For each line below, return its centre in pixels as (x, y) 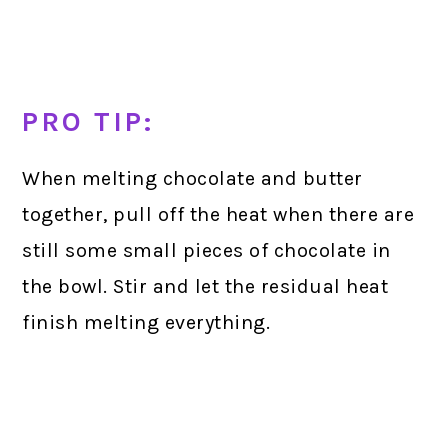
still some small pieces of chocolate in (206, 251)
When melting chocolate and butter (192, 179)
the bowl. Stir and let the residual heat (205, 287)
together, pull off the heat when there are (218, 215)
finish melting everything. (146, 323)
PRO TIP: (88, 122)
